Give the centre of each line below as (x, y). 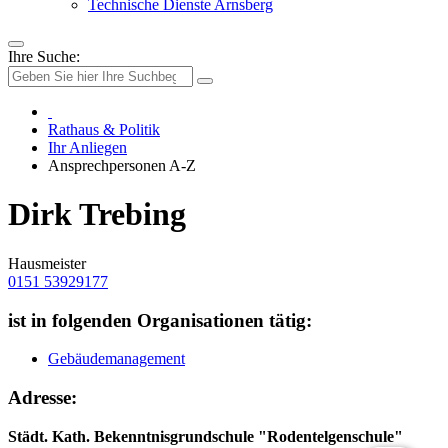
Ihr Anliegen (87, 147)
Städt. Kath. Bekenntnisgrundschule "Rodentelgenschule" (205, 436)
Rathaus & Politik (104, 129)
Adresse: (42, 398)
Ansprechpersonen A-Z (122, 165)
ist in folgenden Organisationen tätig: (160, 320)
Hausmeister (47, 263)
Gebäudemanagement (116, 359)
